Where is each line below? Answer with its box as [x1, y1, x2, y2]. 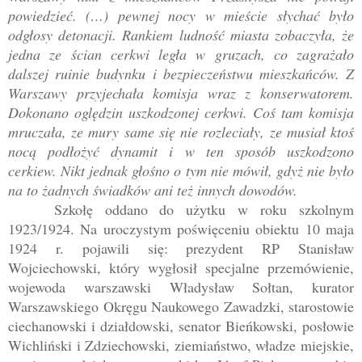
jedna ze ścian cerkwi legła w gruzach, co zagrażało [8, 44, 354, 64]
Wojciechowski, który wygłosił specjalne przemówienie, [8, 257, 354, 277]
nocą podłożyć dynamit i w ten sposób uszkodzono [8, 141, 354, 161]
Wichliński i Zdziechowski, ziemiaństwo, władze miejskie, [8, 335, 354, 355]
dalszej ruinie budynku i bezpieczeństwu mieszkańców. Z [8, 63, 354, 83]
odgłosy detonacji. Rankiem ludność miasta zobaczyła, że [8, 24, 354, 44]
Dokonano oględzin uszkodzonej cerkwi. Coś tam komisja [8, 102, 354, 122]
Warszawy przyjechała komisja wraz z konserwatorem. [8, 82, 354, 103]
